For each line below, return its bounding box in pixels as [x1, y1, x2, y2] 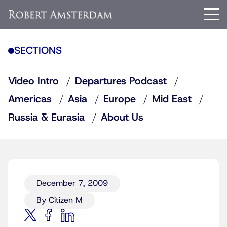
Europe [103, 93, 136, 106]
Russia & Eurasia [8, 111, 85, 124]
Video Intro [8, 74, 59, 88]
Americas [8, 93, 52, 106]
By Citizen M [36, 195, 83, 205]
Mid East [152, 93, 192, 106]
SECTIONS [14, 44, 62, 57]
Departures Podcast [75, 74, 167, 88]
